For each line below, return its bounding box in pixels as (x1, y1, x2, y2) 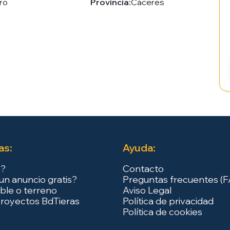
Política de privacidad (122, 195, 214, 207)
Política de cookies (122, 206, 202, 218)
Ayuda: (122, 141, 156, 154)
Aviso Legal (122, 184, 171, 196)
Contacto (122, 163, 164, 175)
